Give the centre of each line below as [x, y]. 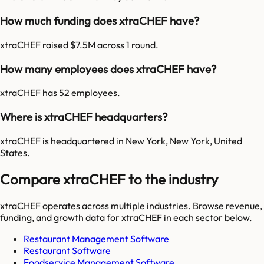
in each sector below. [207, 217]
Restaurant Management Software [96, 238]
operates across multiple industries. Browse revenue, [151, 205]
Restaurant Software [67, 250]
